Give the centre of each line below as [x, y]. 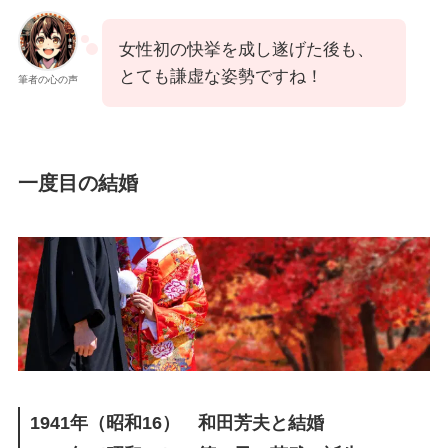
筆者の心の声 [47, 80]
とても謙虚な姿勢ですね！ [220, 77]
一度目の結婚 [77, 183]
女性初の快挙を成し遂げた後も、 [246, 50]
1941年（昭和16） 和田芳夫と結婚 [176, 422]
